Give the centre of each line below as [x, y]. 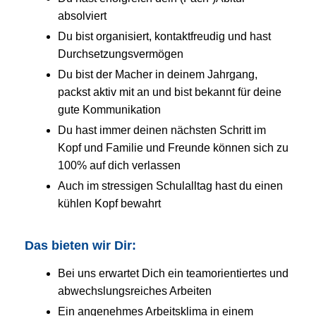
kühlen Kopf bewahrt [109, 203]
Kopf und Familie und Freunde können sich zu [173, 147]
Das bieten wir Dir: [80, 245]
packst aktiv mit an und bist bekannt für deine [170, 92]
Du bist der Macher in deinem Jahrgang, [158, 74]
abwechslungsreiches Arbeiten [135, 291]
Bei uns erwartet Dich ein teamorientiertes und [173, 273]
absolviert [82, 16]
